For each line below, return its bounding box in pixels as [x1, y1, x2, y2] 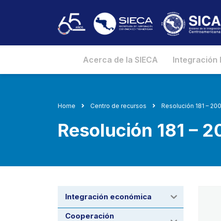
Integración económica [65, 192, 151, 202]
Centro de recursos [90, 102, 147, 110]
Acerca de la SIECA [82, 55, 158, 65]
